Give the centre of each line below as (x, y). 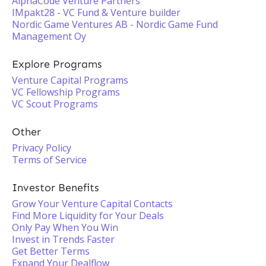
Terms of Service (49, 160)
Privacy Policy (42, 148)
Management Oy (49, 36)
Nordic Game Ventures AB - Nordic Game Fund (115, 24)
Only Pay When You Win (65, 227)
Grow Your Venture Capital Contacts (92, 204)
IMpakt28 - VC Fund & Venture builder (96, 12)
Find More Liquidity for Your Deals (88, 216)
